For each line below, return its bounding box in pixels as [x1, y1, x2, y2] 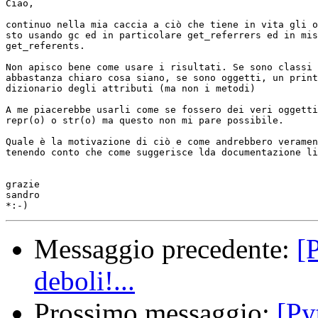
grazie [6, 179, 40, 190]
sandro [6, 190, 40, 201]
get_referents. [6, 40, 91, 52]
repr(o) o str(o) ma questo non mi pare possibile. [6, 115, 290, 126]
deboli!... [34, 265, 135, 297]
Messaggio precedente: [34, 234, 297, 265]
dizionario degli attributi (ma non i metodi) [6, 83, 256, 94]
